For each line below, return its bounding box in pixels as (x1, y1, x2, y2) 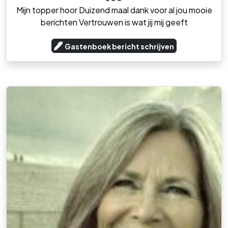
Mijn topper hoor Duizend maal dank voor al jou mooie (16, 5, 212, 16)
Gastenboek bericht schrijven (65, 42, 174, 51)
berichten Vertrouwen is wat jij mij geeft (40, 17, 188, 28)
